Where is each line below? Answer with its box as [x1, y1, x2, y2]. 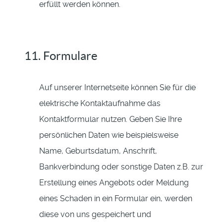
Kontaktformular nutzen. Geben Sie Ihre [39, 114, 182, 124]
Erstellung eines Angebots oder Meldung [39, 178, 189, 188]
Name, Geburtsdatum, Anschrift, [39, 146, 157, 156]
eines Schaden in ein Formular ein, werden [39, 194, 192, 204]
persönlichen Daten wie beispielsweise [39, 130, 178, 140]
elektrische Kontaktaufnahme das [39, 99, 161, 109]
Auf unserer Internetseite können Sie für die [39, 83, 196, 93]
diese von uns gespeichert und [39, 210, 151, 220]
